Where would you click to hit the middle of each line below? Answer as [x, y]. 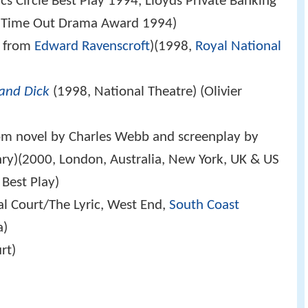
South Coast [205, 206]
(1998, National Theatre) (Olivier [146, 92]
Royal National [239, 47]
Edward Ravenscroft [92, 47]
